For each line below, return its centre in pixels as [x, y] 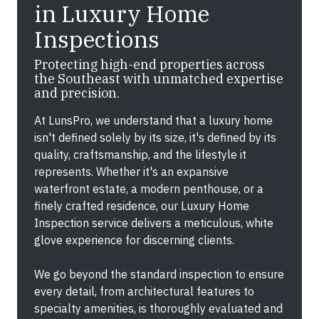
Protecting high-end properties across [150, 64]
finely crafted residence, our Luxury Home [142, 205]
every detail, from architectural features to [144, 291]
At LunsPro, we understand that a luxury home [153, 120]
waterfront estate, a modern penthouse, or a [149, 188]
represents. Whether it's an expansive [131, 171]
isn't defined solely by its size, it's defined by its [155, 137]
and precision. [77, 93]
